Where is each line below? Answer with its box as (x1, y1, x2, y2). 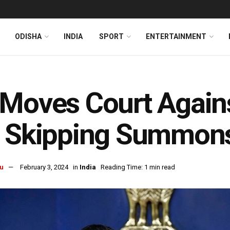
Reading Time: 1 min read (101, 163, 175, 171)
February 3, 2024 (20, 163, 68, 171)
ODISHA (15, 32, 42, 41)
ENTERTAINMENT (146, 32, 206, 41)
